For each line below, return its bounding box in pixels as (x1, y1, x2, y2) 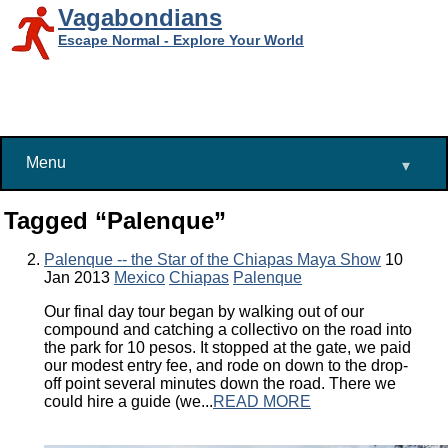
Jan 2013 (44, 269, 110, 287)
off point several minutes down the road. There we (44, 375, 396, 393)
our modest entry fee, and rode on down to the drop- (44, 357, 408, 375)
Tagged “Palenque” (4, 207, 226, 235)
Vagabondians (58, 4, 222, 31)
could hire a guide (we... (44, 393, 213, 411)
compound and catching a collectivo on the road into (44, 321, 412, 339)
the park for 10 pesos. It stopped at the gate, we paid (44, 339, 411, 357)
